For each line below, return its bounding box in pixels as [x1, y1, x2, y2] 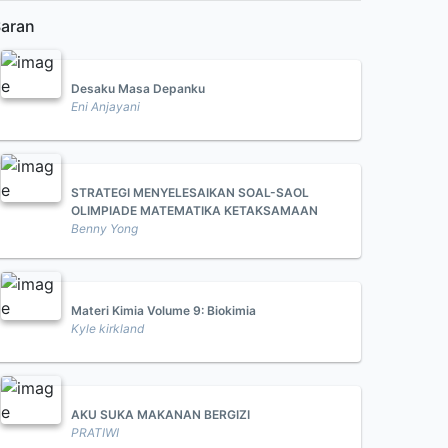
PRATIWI [71, 425, 119, 440]
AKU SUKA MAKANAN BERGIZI [71, 407, 250, 422]
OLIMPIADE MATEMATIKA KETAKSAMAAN [71, 203, 318, 218]
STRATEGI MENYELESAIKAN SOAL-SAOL [71, 185, 309, 200]
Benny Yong [71, 221, 138, 236]
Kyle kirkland [71, 321, 144, 336]
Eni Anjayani [71, 99, 140, 114]
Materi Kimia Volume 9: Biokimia [71, 303, 256, 318]
